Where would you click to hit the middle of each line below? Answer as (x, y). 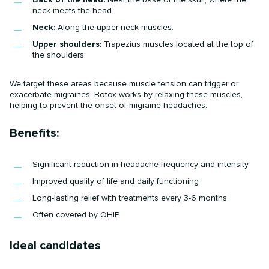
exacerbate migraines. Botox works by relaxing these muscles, (126, 94)
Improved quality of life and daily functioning (116, 181)
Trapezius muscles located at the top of (178, 44)
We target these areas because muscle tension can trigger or (124, 83)
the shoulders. (59, 55)
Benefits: (35, 133)
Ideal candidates (56, 245)
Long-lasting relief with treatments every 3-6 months (130, 198)
